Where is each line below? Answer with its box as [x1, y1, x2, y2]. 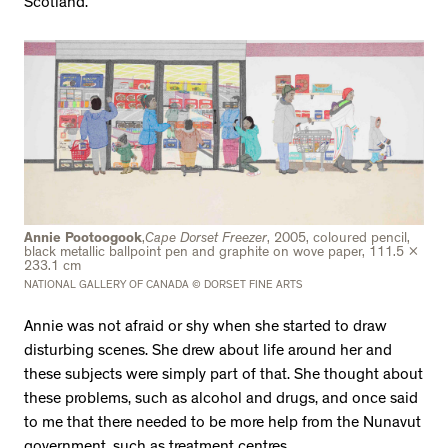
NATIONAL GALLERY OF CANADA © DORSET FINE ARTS [24, 280, 303, 293]
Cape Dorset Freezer [145, 232, 267, 247]
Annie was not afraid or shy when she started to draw [24, 320, 387, 337]
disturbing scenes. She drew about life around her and [24, 344, 392, 361]
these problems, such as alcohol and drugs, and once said [24, 392, 418, 409]
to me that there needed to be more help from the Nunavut [24, 416, 421, 433]
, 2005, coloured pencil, [267, 232, 410, 247]
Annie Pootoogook [24, 232, 142, 247]
